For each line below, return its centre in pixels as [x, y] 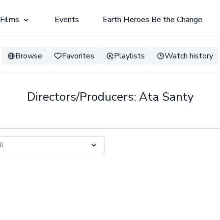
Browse [28, 56]
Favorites [78, 56]
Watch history [189, 56]
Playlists [129, 56]
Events [67, 20]
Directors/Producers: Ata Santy [110, 97]
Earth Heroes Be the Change [152, 20]
